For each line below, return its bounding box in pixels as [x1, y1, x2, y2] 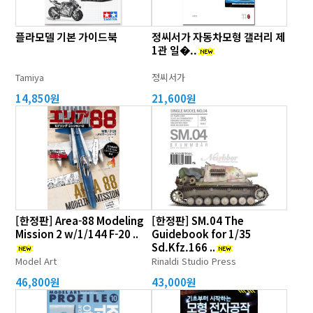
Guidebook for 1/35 [151, 226, 252, 241]
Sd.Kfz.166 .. [151, 240, 215, 254]
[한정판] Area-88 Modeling [15, 213, 145, 228]
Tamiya [15, 71, 45, 84]
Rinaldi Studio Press [151, 254, 236, 268]
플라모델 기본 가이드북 [15, 29, 118, 44]
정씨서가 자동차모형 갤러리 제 [151, 29, 285, 44]
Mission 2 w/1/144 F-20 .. [15, 226, 139, 241]
